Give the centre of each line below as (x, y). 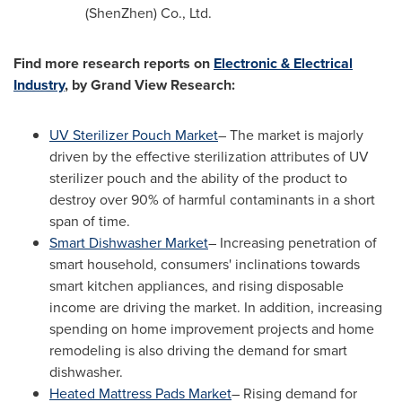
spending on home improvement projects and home (212, 329)
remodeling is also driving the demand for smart (198, 350)
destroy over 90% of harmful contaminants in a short (212, 200)
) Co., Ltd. (183, 13)
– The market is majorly (291, 135)
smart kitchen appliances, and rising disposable (197, 286)
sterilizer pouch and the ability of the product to (198, 178)
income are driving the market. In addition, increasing (216, 307)
